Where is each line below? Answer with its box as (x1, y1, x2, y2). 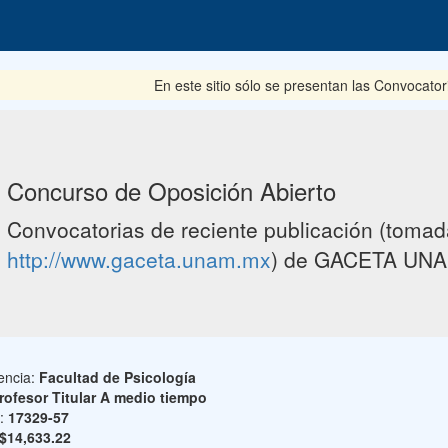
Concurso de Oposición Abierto (6, 173, 336, 208)
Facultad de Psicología (38, 367, 196, 387)
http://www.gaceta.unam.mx (6, 244, 271, 274)
